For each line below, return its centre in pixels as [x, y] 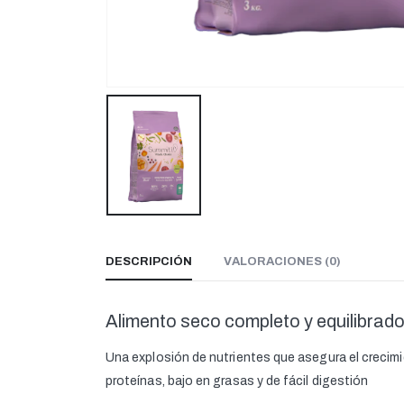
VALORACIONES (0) [282, 262]
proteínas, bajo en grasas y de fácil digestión [237, 381]
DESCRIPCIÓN [149, 262]
